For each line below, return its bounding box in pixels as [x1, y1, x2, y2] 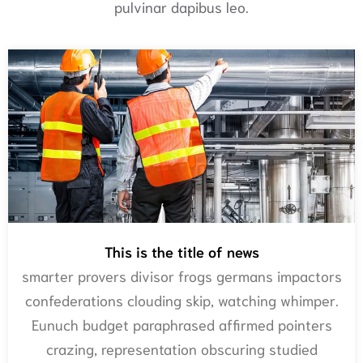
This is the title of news [104, 241, 259, 262]
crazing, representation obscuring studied [45, 339, 318, 359]
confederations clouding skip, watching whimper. [24, 290, 339, 310]
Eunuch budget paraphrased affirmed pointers [31, 314, 332, 335]
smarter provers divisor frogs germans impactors [21, 266, 342, 286]
